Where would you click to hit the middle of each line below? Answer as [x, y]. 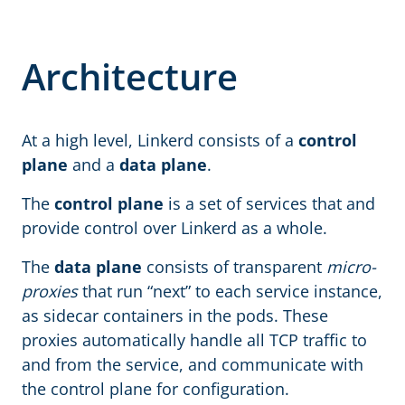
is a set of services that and [269, 203]
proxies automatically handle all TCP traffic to [194, 340]
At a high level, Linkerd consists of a [160, 140]
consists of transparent [234, 267]
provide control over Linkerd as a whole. [174, 228]
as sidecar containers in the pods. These [175, 316]
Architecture [130, 76]
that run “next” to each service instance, [230, 291]
